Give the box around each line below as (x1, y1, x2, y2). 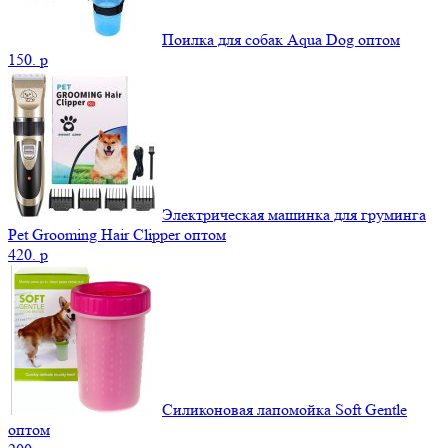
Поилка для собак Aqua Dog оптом (162, 29, 400, 49)
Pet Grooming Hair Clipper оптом (8, 224, 226, 244)
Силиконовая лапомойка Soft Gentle (162, 399, 407, 419)
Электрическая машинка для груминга (162, 204, 426, 224)
